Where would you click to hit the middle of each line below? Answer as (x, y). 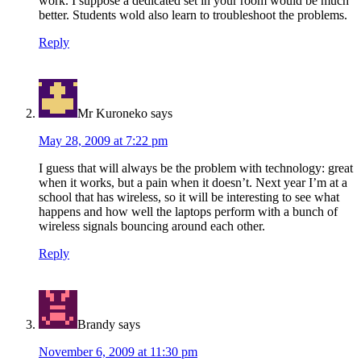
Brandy (96, 324)
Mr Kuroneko (112, 113)
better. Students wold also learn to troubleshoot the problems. (193, 15)
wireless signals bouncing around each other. (152, 226)
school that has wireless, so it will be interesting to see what (189, 197)
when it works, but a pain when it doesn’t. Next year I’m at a (193, 182)
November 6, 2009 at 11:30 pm (118, 351)
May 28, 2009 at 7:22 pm (103, 140)
